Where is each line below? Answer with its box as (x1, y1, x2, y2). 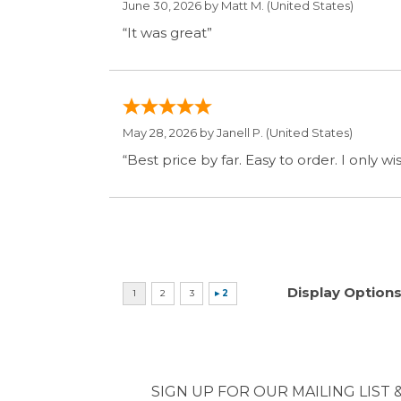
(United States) (263, 79, 353, 93)
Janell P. (217, 79, 263, 93)
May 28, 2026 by (123, 79, 217, 93)
